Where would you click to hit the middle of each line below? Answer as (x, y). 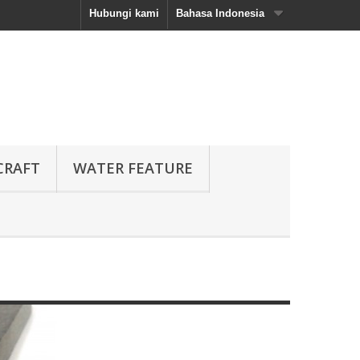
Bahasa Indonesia (220, 13)
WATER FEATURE (133, 168)
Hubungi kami (124, 13)
